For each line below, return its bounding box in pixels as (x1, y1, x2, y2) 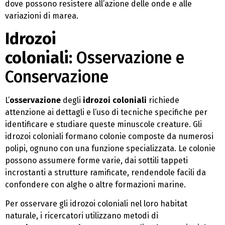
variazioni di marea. (5, 11, 78, 21)
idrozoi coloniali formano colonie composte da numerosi (5, 131, 213, 141)
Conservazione (5, 67, 108, 86)
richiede (147, 95, 179, 105)
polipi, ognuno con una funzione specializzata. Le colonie (5, 143, 215, 153)
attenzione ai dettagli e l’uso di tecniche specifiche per (5, 107, 207, 117)
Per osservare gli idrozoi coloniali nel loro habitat (5, 199, 187, 209)
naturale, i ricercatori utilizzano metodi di (5, 211, 158, 221)
